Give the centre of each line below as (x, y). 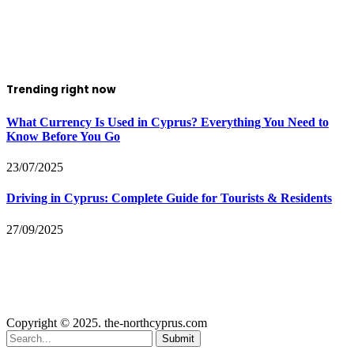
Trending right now (61, 89)
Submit (178, 338)
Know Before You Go (63, 136)
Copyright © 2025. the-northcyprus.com (107, 322)
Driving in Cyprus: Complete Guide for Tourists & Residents (169, 198)
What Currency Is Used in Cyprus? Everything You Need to (168, 122)
